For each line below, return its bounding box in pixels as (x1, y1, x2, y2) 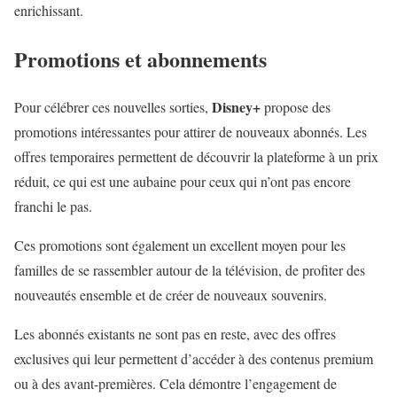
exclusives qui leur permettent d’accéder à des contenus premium (14, 349, 373, 369)
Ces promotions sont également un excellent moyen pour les (14, 236, 346, 255)
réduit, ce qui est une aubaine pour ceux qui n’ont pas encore (14, 172, 351, 191)
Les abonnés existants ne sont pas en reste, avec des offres (14, 324, 336, 344)
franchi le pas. (14, 197, 92, 216)
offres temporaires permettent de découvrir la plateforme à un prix (14, 147, 378, 167)
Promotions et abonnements (14, 43, 267, 74)
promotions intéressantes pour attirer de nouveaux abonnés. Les (14, 122, 367, 142)
